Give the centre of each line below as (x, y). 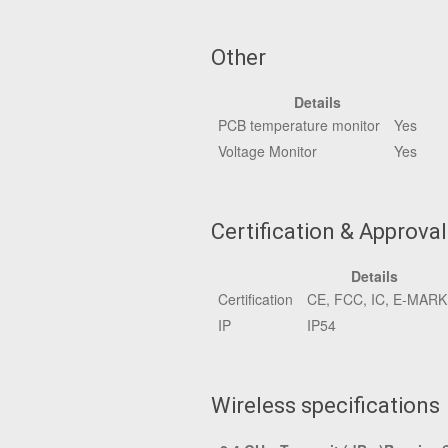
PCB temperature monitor (299, 125)
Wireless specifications (325, 405)
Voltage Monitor (267, 151)
